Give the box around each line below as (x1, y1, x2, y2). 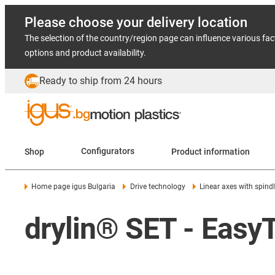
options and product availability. (25, 48, 146, 58)
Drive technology (130, 182, 185, 191)
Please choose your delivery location (25, 15, 247, 30)
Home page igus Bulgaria (31, 182, 116, 191)
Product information (204, 146, 250, 157)
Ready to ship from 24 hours (39, 75, 162, 87)
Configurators (81, 146, 134, 157)
